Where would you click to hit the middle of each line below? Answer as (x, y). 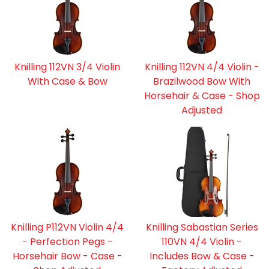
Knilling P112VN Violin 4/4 (67, 227)
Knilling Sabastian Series (202, 227)
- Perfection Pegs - (67, 241)
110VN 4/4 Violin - (202, 241)
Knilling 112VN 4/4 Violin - (202, 67)
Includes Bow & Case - (202, 256)
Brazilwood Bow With (202, 81)
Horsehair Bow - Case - (67, 256)
